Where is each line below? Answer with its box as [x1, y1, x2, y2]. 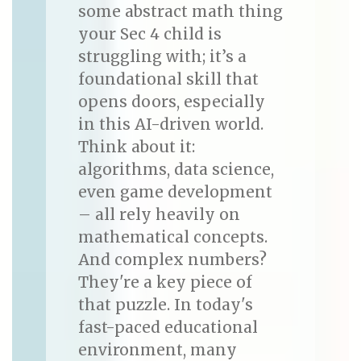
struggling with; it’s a [77, 47, 247, 67]
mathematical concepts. [77, 227, 268, 247]
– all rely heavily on [77, 205, 240, 225]
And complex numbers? [77, 250, 267, 270]
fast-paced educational [77, 317, 258, 338]
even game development [77, 182, 272, 202]
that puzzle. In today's [77, 295, 253, 315]
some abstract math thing [77, 2, 283, 22]
